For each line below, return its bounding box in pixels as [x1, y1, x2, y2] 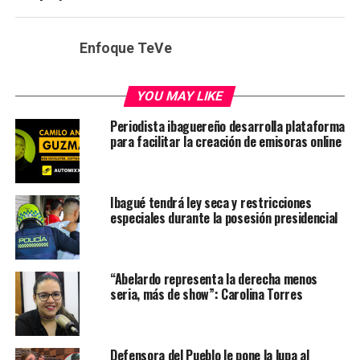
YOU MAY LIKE [135, 88, 226, 104]
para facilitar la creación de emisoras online [109, 132, 342, 152]
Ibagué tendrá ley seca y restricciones [109, 193, 312, 213]
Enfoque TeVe [79, 40, 172, 57]
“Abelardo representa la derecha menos [109, 269, 318, 289]
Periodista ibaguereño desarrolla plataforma [109, 117, 346, 137]
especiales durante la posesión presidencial [109, 208, 338, 228]
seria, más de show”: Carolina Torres [109, 284, 303, 305]
